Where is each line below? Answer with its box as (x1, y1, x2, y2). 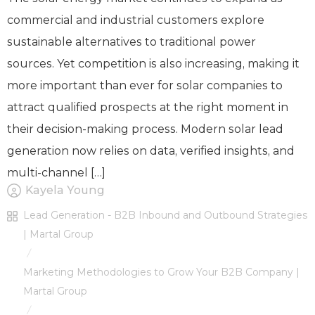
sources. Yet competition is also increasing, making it (7, 56, 300, 70)
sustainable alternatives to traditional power (7, 34, 256, 49)
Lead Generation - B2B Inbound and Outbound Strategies (23, 208, 307, 221)
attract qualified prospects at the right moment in (7, 100, 288, 114)
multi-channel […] (7, 165, 105, 179)
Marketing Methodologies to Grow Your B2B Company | (23, 265, 300, 278)
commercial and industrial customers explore (7, 13, 264, 27)
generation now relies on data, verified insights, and (7, 143, 295, 157)
